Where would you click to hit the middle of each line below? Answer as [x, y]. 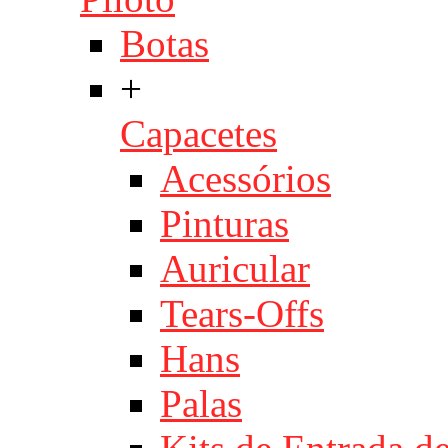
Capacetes [198, 134]
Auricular [235, 269]
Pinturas [224, 224]
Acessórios [245, 179]
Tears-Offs [242, 314]
